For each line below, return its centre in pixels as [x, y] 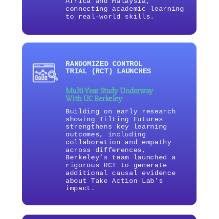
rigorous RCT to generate [116, 165]
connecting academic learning [125, 9]
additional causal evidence [121, 173]
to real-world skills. [110, 17]
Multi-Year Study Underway [109, 91]
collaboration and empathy [119, 142]
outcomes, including [106, 134]
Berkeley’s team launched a [121, 157]
